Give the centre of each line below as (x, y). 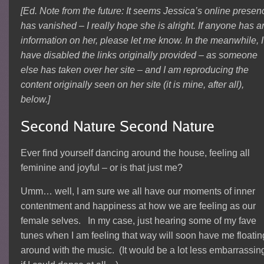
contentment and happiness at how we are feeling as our (138, 206)
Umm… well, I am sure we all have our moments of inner (138, 191)
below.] (35, 99)
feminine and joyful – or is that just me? (101, 167)
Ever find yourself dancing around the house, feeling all (135, 153)
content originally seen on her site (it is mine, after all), (132, 84)
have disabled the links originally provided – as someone (139, 55)
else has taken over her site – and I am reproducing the (134, 70)
